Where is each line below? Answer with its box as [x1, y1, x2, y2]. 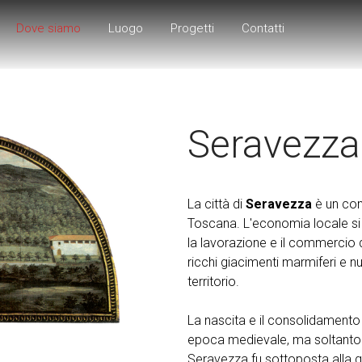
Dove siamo [16, 21, 82, 36]
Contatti [242, 21, 285, 36]
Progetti [170, 21, 215, 36]
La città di [187, 196, 246, 212]
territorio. [187, 273, 239, 289]
